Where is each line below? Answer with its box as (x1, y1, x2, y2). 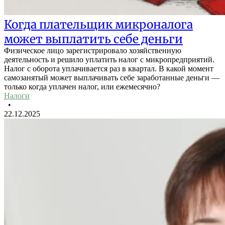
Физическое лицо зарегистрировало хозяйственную (4, 46, 181, 55)
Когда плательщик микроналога (4, 17, 193, 32)
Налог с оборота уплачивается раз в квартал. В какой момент (4, 64, 213, 73)
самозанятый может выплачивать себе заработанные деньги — (4, 73, 219, 82)
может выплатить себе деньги (4, 32, 183, 47)
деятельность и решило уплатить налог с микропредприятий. (4, 55, 214, 64)
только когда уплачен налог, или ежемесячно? (4, 82, 160, 91)
